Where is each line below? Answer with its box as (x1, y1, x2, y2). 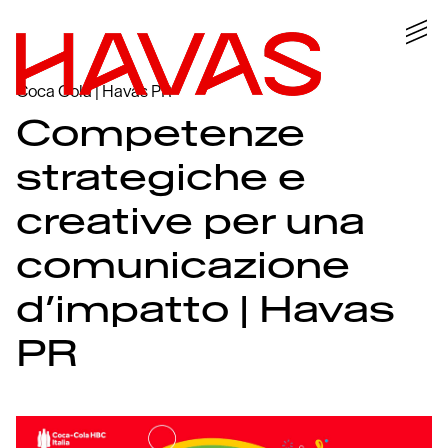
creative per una (16, 199, 365, 244)
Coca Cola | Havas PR (16, 81, 172, 101)
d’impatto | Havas (16, 287, 395, 332)
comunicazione (16, 243, 350, 288)
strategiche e (16, 155, 306, 200)
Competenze (16, 111, 305, 156)
